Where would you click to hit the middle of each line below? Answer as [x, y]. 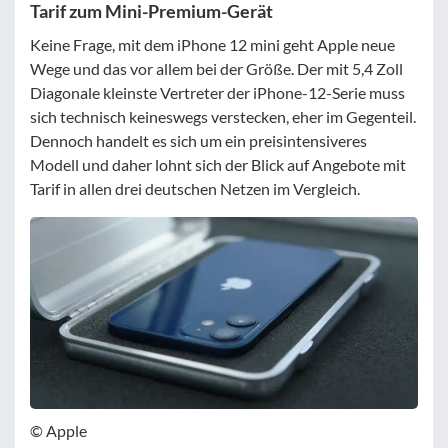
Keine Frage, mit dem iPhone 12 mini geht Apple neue [212, 45]
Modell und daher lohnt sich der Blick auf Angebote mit [218, 165]
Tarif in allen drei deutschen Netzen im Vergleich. [195, 189]
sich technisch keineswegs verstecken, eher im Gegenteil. [223, 117]
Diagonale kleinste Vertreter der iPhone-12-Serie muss [217, 93]
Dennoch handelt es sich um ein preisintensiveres [198, 141]
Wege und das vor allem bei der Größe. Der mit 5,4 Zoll [216, 69]
